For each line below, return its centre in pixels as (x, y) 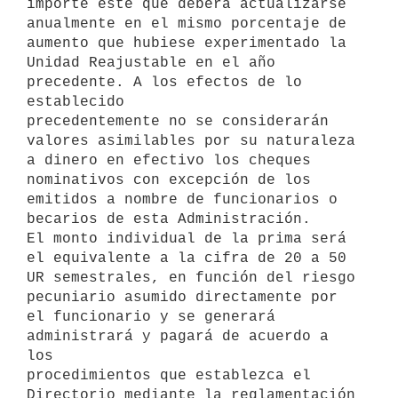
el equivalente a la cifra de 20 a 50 (191, 258)
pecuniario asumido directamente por (187, 297)
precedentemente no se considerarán (178, 121)
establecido (80, 102)
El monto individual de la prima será (187, 239)
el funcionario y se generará (151, 317)
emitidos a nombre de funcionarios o (182, 199)
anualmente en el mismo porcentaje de (187, 24)
